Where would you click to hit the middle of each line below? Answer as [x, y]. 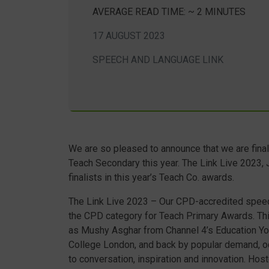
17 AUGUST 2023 [129, 36]
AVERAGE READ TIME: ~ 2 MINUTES [169, 12]
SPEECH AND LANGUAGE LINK [158, 60]
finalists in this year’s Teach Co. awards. [151, 178]
